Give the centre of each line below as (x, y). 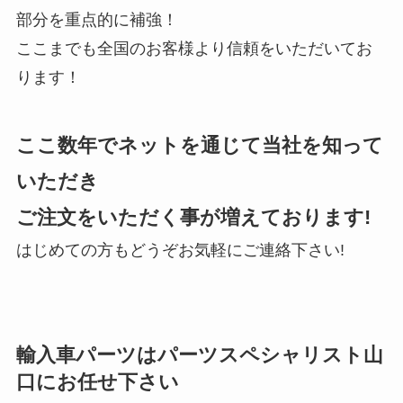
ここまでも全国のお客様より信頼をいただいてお (194, 48)
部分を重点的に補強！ (97, 19)
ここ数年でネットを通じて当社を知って (199, 145)
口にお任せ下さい (97, 382)
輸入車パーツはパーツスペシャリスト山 (199, 355)
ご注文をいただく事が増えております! (193, 217)
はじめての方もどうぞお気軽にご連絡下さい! (180, 250)
